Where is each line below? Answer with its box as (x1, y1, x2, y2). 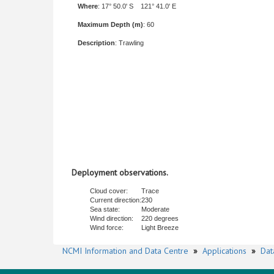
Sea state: (90, 206, 120, 213)
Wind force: (90, 224, 124, 231)
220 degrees (141, 215, 179, 222)
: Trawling (115, 39, 144, 46)
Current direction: (90, 196, 141, 204)
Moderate (141, 206, 169, 213)
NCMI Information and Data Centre (62, 245, 188, 256)
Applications (202, 245, 246, 256)
